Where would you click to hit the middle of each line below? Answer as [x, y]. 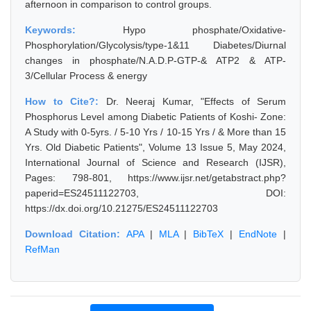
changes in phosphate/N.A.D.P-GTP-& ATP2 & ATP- [155, 60]
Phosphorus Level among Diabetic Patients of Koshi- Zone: [155, 117]
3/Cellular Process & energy [86, 76]
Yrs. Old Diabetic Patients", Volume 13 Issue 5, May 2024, [155, 147]
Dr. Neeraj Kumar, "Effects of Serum [196, 101]
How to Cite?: [66, 101]
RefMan [42, 249]
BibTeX [209, 234]
